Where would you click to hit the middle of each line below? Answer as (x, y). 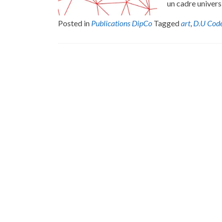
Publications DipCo (122, 23)
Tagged (167, 23)
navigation (86, 84)
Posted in (75, 23)
